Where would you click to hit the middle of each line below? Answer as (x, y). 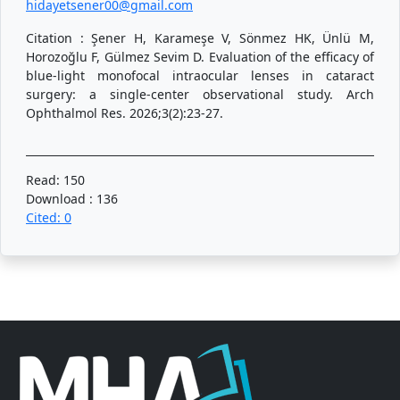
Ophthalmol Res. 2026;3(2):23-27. (125, 112)
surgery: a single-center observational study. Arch (200, 94)
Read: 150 (55, 179)
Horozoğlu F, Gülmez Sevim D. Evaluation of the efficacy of (200, 56)
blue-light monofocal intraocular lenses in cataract (200, 75)
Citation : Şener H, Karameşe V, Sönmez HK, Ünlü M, (200, 37)
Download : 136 (72, 198)
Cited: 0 (49, 217)
